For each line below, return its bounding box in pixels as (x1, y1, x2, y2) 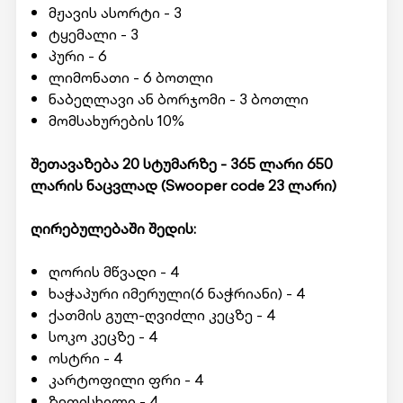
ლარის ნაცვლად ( (30, 175, 166, 196)
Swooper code (165, 175, 264, 196)
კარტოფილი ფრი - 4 (48, 369, 204, 390)
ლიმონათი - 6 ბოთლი (48, 67, 213, 88)
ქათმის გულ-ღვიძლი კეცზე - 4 (48, 304, 276, 326)
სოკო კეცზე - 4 (48, 326, 158, 347)
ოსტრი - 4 (48, 347, 123, 369)
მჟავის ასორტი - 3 (48, 2, 182, 23)
